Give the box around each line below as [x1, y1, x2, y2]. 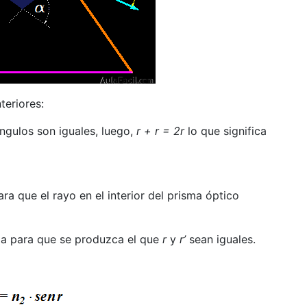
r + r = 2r [136, 123, 188, 138]
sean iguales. [185, 232, 256, 246]
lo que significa [187, 123, 267, 138]
